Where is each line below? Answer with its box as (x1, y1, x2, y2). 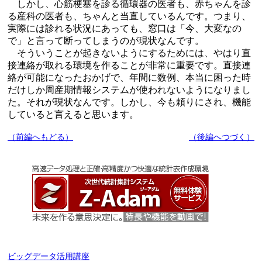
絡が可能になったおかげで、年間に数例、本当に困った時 (8, 72, 251, 82)
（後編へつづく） (189, 132, 254, 142)
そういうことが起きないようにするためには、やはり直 (8, 47, 251, 58)
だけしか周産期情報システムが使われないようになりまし (8, 84, 251, 95)
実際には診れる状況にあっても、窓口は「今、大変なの (8, 23, 242, 33)
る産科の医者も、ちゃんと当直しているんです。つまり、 (8, 11, 251, 21)
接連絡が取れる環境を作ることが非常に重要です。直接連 (8, 60, 251, 70)
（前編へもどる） (8, 132, 73, 142)
